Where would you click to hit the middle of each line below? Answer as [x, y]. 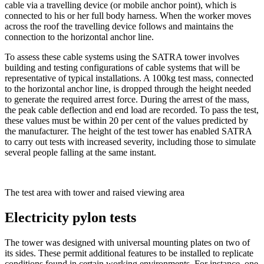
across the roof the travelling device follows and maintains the [119, 27]
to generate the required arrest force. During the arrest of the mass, [127, 100]
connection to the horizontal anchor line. [79, 37]
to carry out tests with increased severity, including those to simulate [130, 142]
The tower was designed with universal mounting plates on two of [127, 243]
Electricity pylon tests [70, 218]
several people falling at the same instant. [80, 153]
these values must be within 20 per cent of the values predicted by [126, 121]
